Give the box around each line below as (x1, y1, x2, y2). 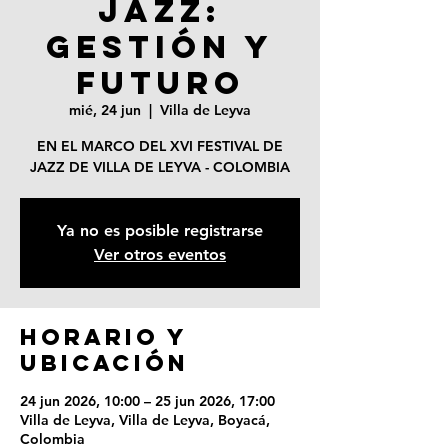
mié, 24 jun (69, 101, 141, 119)
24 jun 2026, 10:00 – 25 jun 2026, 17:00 (20, 392, 275, 410)
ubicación (20, 349, 189, 377)
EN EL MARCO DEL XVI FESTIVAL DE (37, 137, 283, 155)
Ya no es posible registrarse (57, 221, 263, 240)
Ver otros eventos (94, 245, 226, 264)
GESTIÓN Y (46, 27, 274, 67)
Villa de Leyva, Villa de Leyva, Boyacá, (20, 411, 270, 429)
